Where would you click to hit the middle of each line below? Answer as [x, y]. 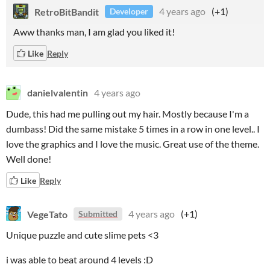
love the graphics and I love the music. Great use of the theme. [133, 144]
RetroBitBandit [67, 11]
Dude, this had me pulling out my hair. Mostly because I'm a [127, 114]
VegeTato [47, 214]
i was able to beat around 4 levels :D [80, 259]
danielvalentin [58, 93]
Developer [129, 11]
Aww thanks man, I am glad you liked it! [94, 32]
